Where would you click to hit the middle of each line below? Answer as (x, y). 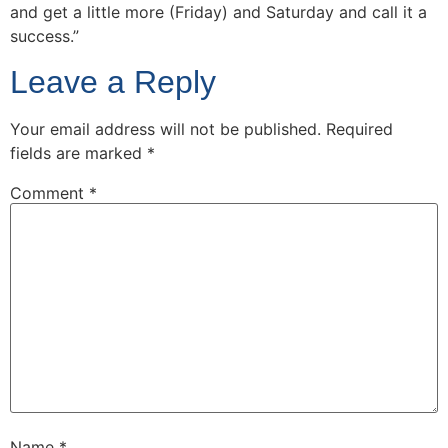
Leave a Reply (113, 81)
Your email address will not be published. (165, 128)
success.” (44, 36)
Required (359, 128)
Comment (49, 192)
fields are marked (78, 152)
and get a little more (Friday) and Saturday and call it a (218, 12)
